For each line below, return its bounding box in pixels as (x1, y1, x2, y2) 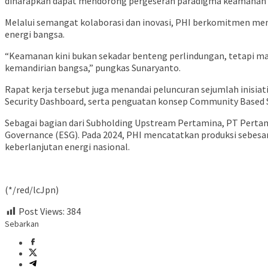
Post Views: (19, 205, 65, 218)
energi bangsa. (5, 28, 65, 41)
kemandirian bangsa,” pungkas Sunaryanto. (5, 62, 181, 74)
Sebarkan (5, 218, 39, 230)
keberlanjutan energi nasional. (5, 141, 130, 153)
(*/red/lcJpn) (5, 184, 59, 196)
